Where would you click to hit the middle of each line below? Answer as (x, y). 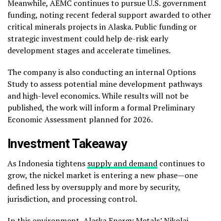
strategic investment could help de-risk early (88, 38)
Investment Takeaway (67, 143)
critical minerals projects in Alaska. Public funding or (102, 26)
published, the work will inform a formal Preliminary (101, 107)
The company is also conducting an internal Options (102, 72)
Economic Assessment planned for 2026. (80, 119)
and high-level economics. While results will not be (98, 95)
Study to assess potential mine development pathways (105, 84)
